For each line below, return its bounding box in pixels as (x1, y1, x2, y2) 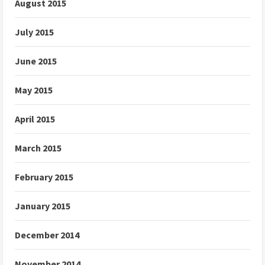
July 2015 (15, 26, 54, 38)
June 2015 (15, 55, 57, 67)
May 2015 (15, 84, 53, 96)
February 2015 (15, 171, 73, 183)
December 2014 (15, 229, 79, 241)
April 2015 (15, 113, 55, 125)
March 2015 (15, 142, 62, 154)
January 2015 (15, 200, 70, 212)
